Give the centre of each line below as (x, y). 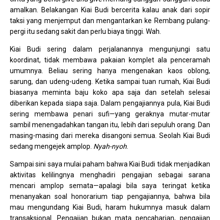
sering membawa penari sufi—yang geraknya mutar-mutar (110, 114)
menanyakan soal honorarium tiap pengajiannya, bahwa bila (110, 197)
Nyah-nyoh (110, 147)
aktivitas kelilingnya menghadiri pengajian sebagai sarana (110, 175)
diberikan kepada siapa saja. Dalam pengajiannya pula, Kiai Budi (110, 103)
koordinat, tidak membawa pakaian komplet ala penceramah (110, 60)
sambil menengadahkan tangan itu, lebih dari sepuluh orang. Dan (110, 125)
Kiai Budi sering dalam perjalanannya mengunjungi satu (110, 49)
